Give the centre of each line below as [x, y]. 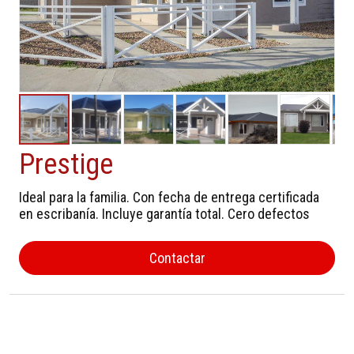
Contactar [177, 258]
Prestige [66, 164]
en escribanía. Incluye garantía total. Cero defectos [164, 213]
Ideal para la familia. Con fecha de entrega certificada [169, 197]
